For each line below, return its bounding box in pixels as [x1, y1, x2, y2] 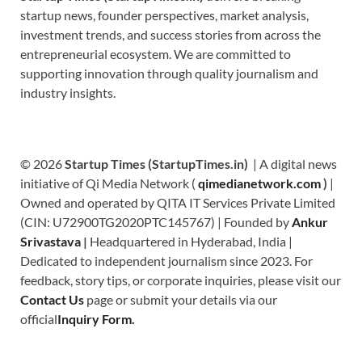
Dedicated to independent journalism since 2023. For [20, 252, 313, 268]
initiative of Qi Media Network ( [20, 175, 198, 191]
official [20, 310, 57, 326]
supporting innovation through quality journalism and [20, 65, 318, 81]
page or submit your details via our [86, 291, 277, 307]
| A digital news [248, 155, 337, 171]
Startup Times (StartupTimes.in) [65, 155, 248, 171]
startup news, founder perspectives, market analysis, [20, 6, 309, 23]
